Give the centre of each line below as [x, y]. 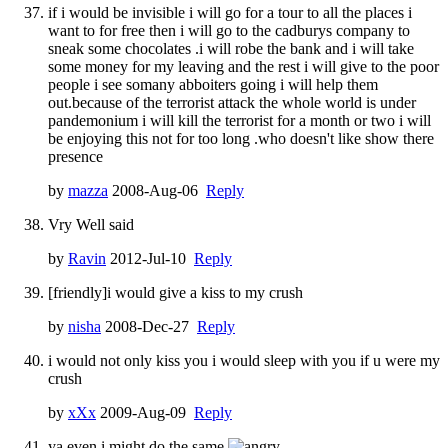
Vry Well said [91, 224]
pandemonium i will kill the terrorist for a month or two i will [239, 120]
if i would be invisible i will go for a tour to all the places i [230, 12]
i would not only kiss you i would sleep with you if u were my [244, 360]
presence [75, 156]
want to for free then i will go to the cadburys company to [229, 30]
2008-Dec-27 [149, 326]
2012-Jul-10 [150, 258]
